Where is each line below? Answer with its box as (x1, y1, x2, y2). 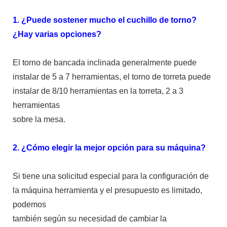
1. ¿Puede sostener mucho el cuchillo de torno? (13, 15, 197, 24)
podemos (13, 200, 46, 209)
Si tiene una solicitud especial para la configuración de (13, 171, 209, 180)
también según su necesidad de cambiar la (13, 214, 167, 223)
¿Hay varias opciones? (13, 29, 101, 39)
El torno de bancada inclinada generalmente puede (13, 58, 197, 67)
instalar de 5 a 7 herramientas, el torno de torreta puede (13, 72, 211, 81)
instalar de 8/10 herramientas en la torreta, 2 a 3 (13, 86, 183, 95)
